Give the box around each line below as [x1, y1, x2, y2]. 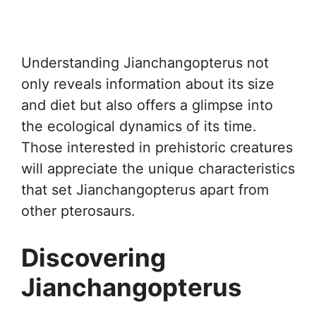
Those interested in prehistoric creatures [21, 139, 293, 156]
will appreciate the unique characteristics [21, 160, 295, 177]
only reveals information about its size [21, 75, 274, 92]
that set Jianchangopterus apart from [21, 181, 269, 198]
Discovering [21, 243, 166, 272]
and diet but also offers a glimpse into [21, 97, 273, 114]
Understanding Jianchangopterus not [21, 54, 269, 71]
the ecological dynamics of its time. [21, 118, 257, 135]
